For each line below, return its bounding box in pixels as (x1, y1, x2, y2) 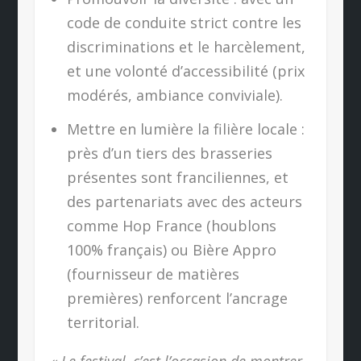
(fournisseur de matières (67, 264, 240, 284)
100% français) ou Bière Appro (67, 240, 277, 260)
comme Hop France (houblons (67, 216, 277, 236)
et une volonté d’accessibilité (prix (67, 60, 305, 81)
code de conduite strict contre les (67, 12, 302, 32)
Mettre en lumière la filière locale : (67, 119, 305, 139)
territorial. (67, 313, 140, 333)
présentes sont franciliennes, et (67, 168, 289, 188)
